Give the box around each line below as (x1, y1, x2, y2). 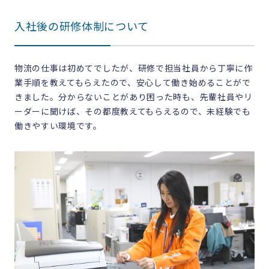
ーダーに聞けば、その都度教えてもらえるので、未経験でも (14, 107, 251, 117)
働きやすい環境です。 (14, 121, 102, 131)
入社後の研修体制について (14, 20, 149, 34)
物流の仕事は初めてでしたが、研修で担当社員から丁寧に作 (14, 64, 253, 74)
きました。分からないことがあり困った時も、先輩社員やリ (14, 92, 253, 103)
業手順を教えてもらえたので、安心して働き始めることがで (14, 78, 251, 88)
